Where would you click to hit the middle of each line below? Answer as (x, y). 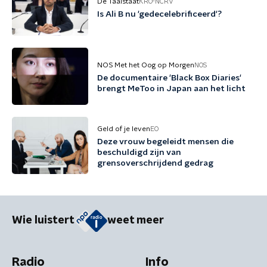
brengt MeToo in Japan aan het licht (171, 89)
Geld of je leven (124, 129)
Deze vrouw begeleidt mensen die (165, 142)
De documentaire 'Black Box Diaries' (169, 78)
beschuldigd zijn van (139, 153)
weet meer (136, 221)
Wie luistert (43, 221)
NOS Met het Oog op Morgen (146, 65)
